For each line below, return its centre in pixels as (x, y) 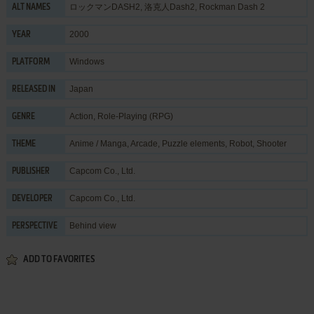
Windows (87, 61)
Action (81, 116)
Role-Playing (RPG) (135, 116)
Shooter (271, 143)
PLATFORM (30, 62)
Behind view (93, 225)
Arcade (144, 143)
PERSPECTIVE (34, 226)
